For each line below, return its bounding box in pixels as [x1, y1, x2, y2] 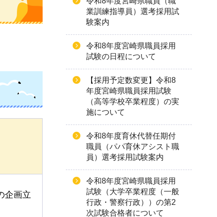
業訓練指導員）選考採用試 [86, 7, 179, 15]
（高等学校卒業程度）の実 [86, 97, 179, 106]
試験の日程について [86, 52, 156, 61]
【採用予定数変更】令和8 [86, 76, 176, 84]
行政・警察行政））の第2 [86, 198, 176, 206]
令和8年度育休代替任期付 [86, 132, 176, 140]
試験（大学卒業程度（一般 [86, 187, 179, 196]
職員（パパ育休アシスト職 [86, 142, 179, 151]
